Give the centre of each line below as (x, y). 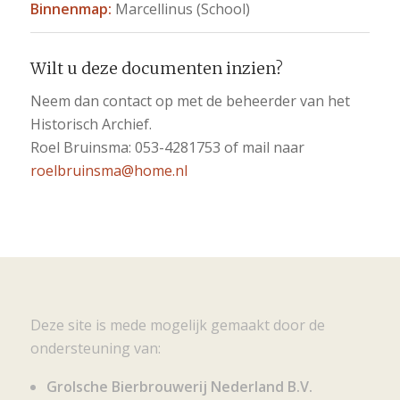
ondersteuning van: (95, 349)
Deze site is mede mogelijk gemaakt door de (177, 325)
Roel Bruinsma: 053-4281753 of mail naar (167, 147)
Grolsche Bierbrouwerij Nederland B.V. (179, 386)
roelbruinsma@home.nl (108, 170)
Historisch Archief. (91, 124)
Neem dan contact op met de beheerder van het (190, 100)
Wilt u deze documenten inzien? (156, 69)
